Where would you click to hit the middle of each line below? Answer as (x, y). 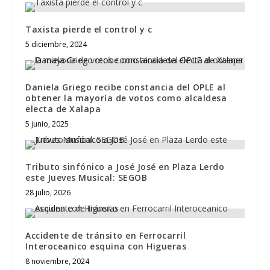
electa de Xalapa (63, 108)
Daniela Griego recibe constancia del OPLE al (126, 87)
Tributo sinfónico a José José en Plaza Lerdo (125, 166)
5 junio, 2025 (47, 124)
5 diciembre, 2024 (56, 44)
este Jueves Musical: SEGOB (86, 177)
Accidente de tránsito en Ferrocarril (106, 235)
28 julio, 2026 (48, 192)
